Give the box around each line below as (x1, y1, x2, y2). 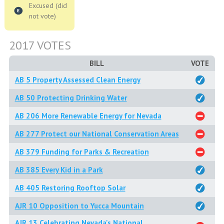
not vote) (28, 11, 56, 20)
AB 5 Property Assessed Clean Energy (14, 75, 140, 84)
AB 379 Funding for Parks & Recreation (14, 147, 149, 156)
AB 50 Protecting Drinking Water (14, 93, 127, 102)
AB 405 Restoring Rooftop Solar (14, 183, 125, 192)
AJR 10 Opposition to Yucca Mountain (14, 201, 144, 210)
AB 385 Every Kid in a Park (14, 165, 103, 174)
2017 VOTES (8, 37, 71, 53)
